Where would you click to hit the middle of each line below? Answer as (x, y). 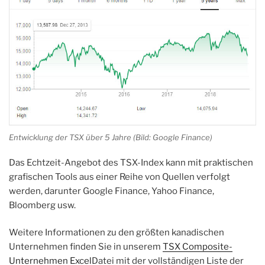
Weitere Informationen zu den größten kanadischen (117, 233)
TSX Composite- (198, 247)
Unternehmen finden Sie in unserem (86, 247)
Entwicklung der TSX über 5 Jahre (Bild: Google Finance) (111, 138)
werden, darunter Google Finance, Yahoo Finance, (112, 191)
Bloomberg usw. (42, 205)
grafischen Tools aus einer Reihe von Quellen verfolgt (119, 177)
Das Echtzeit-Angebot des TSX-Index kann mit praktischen (131, 162)
